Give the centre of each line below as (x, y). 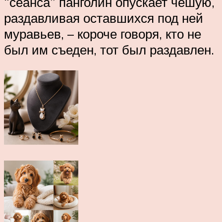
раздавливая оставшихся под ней (104, 18)
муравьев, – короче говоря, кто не (103, 34)
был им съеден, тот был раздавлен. (109, 50)
